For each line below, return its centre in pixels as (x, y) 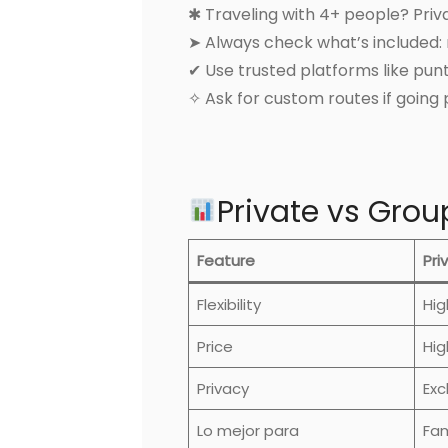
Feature (225, 260)
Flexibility (228, 304)
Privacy (222, 388)
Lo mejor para (247, 430)
